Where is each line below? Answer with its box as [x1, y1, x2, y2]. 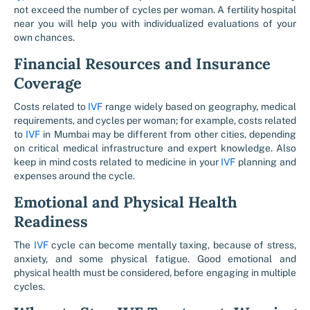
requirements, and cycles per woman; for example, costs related [14, 115, 296, 126]
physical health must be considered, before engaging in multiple [14, 267, 296, 278]
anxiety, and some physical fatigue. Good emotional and [14, 253, 296, 264]
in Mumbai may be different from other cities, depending [40, 129, 297, 140]
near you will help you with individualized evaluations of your [14, 18, 296, 29]
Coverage [14, 73, 82, 93]
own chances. [14, 32, 75, 43]
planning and [235, 156, 297, 167]
